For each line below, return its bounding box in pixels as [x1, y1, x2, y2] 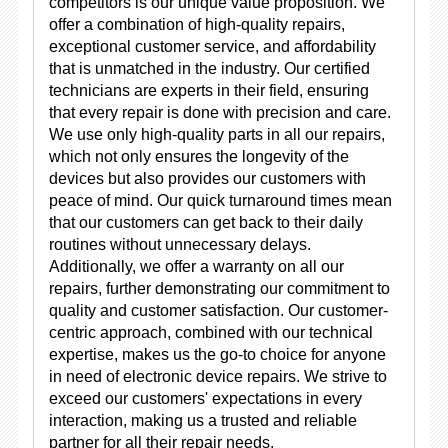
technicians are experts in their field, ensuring [48, 82, 369, 99]
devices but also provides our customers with [48, 170, 366, 187]
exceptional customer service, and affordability [48, 38, 376, 55]
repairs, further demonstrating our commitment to [48, 280, 390, 297]
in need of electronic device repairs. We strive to [48, 368, 387, 385]
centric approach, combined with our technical [48, 324, 373, 341]
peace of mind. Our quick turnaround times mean [48, 192, 392, 209]
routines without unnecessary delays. [48, 236, 311, 253]
